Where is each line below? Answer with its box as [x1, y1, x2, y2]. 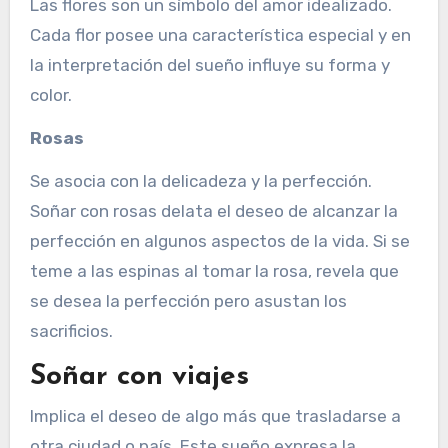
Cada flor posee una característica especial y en [29, 24, 411, 45]
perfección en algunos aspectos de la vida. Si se [29, 230, 410, 251]
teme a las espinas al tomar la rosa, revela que [29, 260, 399, 281]
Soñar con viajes [29, 362, 249, 391]
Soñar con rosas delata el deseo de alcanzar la [29, 200, 398, 221]
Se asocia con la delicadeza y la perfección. [29, 170, 372, 191]
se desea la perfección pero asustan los [29, 290, 347, 311]
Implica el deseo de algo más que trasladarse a [29, 406, 401, 427]
